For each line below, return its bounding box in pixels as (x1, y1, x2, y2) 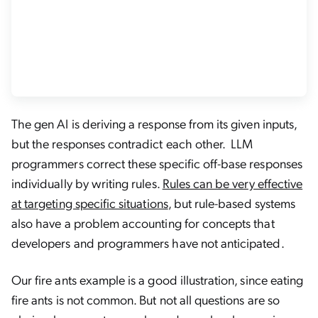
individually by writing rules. (11, 175, 163, 191)
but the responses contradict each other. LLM (11, 135, 253, 151)
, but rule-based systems (168, 194, 296, 211)
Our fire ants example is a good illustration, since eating (11, 271, 304, 287)
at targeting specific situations (11, 194, 168, 211)
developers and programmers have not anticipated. (11, 234, 287, 251)
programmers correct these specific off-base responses (11, 155, 302, 171)
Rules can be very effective (162, 175, 303, 191)
